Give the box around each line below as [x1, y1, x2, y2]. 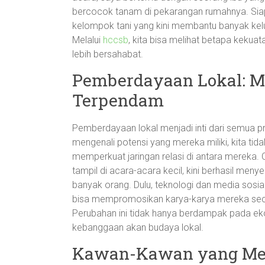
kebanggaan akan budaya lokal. [72, 222, 203, 233]
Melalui [72, 34, 103, 46]
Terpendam [72, 89, 164, 111]
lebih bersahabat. [72, 49, 143, 60]
